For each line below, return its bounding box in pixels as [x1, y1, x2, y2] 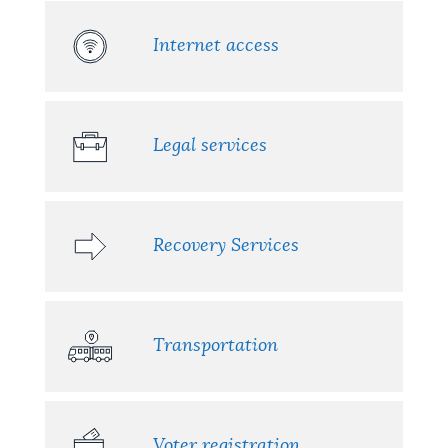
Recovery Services [152, 237, 299, 256]
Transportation [152, 337, 278, 356]
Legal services [152, 137, 267, 156]
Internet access [152, 37, 279, 56]
